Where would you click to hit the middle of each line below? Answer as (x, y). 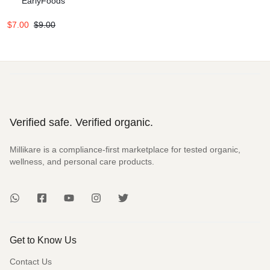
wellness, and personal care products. (82, 161)
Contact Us (31, 261)
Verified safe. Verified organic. (81, 122)
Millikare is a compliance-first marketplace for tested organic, (125, 149)
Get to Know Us (43, 240)
